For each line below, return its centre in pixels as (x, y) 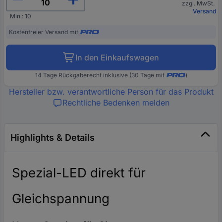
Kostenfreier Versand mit (44, 32)
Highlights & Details (53, 137)
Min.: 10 (21, 16)
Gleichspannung (61, 198)
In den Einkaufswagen (117, 57)
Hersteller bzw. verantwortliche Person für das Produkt (111, 91)
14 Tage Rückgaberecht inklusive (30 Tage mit (100, 75)
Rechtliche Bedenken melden (116, 102)
